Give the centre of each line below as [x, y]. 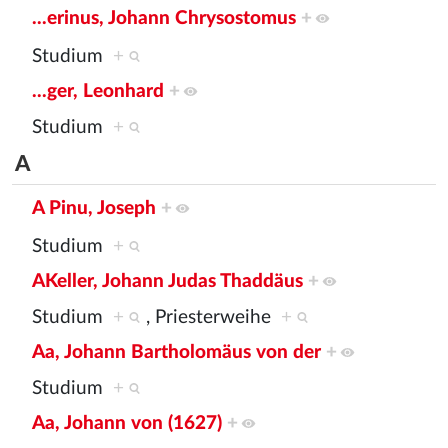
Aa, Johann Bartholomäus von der [176, 353]
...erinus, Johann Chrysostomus [164, 18]
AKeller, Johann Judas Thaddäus [167, 282]
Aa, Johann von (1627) [127, 424]
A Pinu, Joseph [94, 208]
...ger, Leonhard [98, 92]
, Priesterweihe [213, 317]
